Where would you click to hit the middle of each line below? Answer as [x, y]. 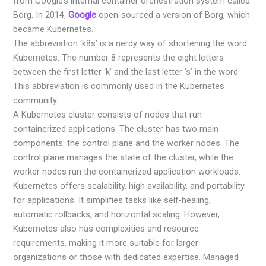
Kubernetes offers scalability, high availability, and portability [129, 186]
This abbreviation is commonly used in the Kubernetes [119, 86]
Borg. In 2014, [41, 15]
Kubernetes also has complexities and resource [106, 228]
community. [36, 100]
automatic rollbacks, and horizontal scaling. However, [117, 214]
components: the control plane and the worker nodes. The [126, 143]
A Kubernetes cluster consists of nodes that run [108, 114]
